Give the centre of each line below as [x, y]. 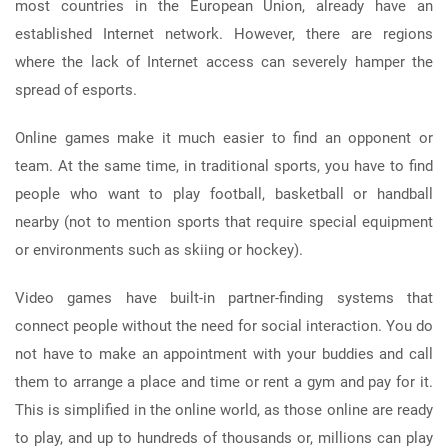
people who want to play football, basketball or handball [224, 193]
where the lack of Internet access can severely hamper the [224, 61]
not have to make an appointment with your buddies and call [224, 353]
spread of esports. [76, 89]
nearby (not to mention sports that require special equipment [224, 221]
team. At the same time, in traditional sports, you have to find [224, 165]
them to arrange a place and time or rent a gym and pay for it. [224, 381]
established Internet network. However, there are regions [224, 33]
